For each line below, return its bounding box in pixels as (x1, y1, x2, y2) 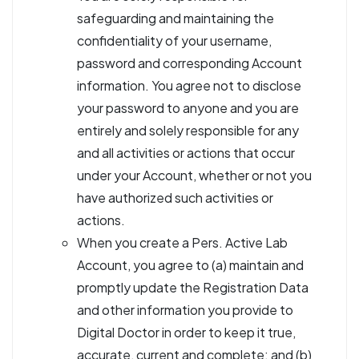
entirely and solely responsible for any (77, 122, 299, 139)
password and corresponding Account (77, 54, 302, 71)
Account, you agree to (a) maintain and (77, 256, 304, 273)
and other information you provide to (77, 301, 293, 318)
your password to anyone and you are (77, 99, 299, 116)
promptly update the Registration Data (77, 279, 309, 296)
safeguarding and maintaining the (77, 10, 274, 26)
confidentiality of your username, (77, 32, 272, 49)
